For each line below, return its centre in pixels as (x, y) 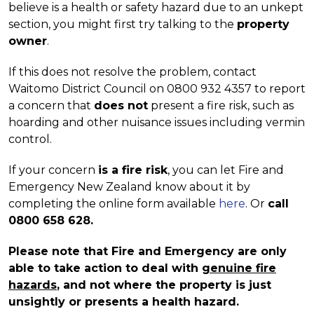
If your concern (53, 170)
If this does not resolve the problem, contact (132, 72)
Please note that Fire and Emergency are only (148, 252)
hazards (33, 285)
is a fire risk (133, 170)
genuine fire (239, 268)
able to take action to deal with (105, 268)
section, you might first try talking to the (123, 25)
